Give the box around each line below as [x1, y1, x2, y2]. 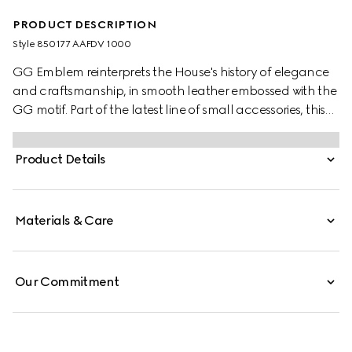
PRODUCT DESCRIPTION [13, 18, 156, 31]
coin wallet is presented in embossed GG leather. [13, 121, 288, 136]
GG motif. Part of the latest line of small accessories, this [13, 102, 325, 117]
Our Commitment [15, 274, 119, 289]
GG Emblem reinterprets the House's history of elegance [13, 64, 329, 79]
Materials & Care [15, 213, 114, 228]
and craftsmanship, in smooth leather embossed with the [13, 83, 337, 98]
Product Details [15, 152, 106, 167]
